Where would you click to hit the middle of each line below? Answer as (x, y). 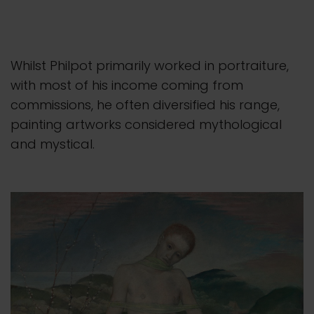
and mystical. (53, 144)
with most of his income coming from (127, 86)
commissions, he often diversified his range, (145, 105)
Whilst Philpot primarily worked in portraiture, (150, 66)
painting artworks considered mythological (146, 125)
